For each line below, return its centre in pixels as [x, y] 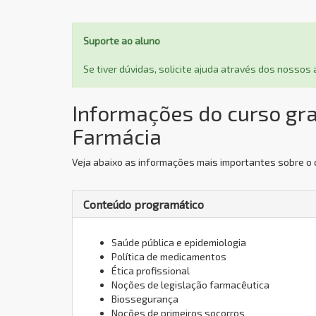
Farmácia [117, 136]
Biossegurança [145, 299]
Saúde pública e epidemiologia [179, 242]
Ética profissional [151, 271]
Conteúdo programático [144, 204]
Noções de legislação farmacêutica [190, 285]
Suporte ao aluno [122, 41]
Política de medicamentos [169, 256]
